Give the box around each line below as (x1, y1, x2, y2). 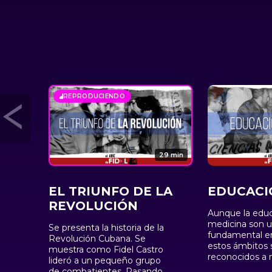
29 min (158, 151, 183, 160)
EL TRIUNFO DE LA (49, 184, 172, 199)
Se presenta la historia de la (49, 222, 164, 234)
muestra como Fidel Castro (49, 244, 163, 256)
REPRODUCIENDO (63, 92, 125, 100)
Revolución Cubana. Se (49, 233, 146, 245)
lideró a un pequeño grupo (49, 255, 161, 267)
